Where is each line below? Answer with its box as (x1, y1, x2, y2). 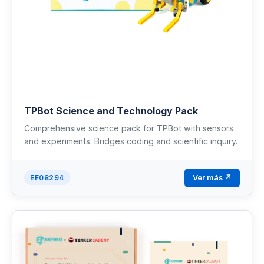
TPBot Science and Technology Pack (24, 104, 198, 117)
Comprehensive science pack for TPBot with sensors (24, 123, 233, 133)
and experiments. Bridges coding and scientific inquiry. (24, 136, 237, 146)
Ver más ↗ (193, 173, 232, 182)
